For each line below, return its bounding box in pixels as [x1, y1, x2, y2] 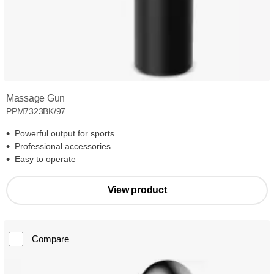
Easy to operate [15, 154, 76, 165]
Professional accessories [15, 141, 111, 152]
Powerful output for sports [15, 128, 114, 139]
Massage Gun [6, 93, 65, 104]
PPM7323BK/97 [6, 106, 66, 117]
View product [107, 185, 167, 196]
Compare [32, 234, 69, 245]
